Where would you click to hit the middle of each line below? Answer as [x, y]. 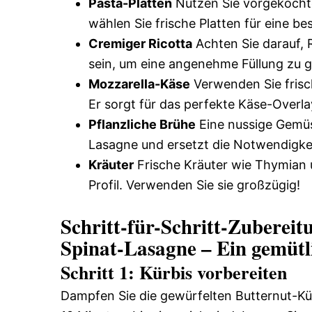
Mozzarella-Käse [139, 84]
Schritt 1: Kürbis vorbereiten [174, 272]
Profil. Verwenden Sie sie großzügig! [194, 185]
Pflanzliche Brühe [142, 124]
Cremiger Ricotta [140, 43]
